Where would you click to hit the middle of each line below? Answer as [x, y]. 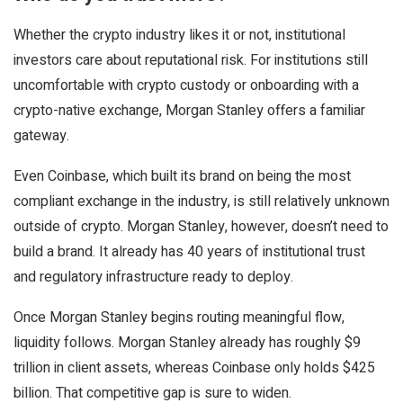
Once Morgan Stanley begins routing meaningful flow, [179, 318]
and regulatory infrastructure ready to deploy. [153, 277]
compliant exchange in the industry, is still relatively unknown [201, 201]
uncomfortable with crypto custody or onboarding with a [186, 85]
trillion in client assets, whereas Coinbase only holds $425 [194, 368]
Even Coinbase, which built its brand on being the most [182, 176]
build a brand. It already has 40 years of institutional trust [189, 252]
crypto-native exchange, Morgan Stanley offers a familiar [189, 111]
